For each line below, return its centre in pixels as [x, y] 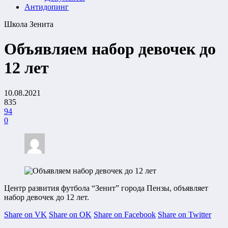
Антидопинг [47, 7]
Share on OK [70, 215]
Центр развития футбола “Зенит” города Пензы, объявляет [106, 188]
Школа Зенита [29, 24]
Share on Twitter [184, 215]
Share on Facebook [125, 215]
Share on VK [25, 215]
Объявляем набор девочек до [110, 49]
